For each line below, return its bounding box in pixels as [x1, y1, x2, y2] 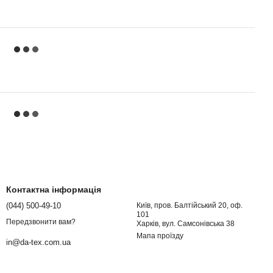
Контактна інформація [6, 185, 101, 194]
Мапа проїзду [136, 232, 183, 240]
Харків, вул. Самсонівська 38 [136, 219, 235, 228]
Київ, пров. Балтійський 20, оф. [136, 201, 243, 210]
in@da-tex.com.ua [6, 238, 71, 247]
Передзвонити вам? [6, 218, 76, 227]
